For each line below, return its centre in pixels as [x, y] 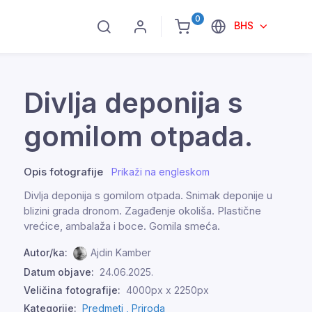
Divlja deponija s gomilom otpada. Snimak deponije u [148, 195]
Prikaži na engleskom [161, 172]
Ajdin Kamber [121, 252]
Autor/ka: [46, 252]
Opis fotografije [63, 172]
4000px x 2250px [167, 290]
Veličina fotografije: [72, 290]
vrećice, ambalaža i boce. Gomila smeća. [122, 226]
